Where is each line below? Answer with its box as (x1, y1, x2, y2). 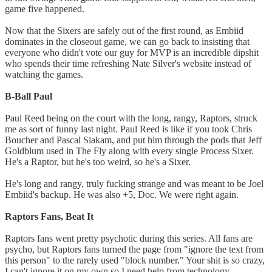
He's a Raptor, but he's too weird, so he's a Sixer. (5, 157, 191, 168)
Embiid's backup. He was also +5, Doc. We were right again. (5, 189, 239, 200)
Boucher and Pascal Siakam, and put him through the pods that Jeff (5, 135, 262, 146)
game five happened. (5, 4, 84, 15)
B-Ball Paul (5, 91, 52, 102)
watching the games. (5, 69, 83, 80)
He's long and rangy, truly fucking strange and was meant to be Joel (5, 178, 263, 189)
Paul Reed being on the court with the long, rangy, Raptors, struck (5, 113, 257, 124)
